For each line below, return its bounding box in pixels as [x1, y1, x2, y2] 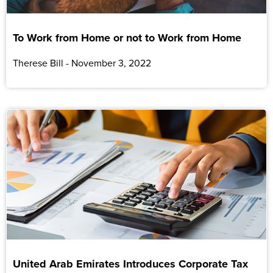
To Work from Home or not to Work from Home [13, 29, 241, 46]
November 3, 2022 [69, 55, 151, 69]
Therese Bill [13, 55, 66, 69]
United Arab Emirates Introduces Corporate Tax [13, 255, 248, 272]
